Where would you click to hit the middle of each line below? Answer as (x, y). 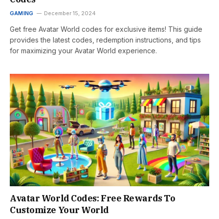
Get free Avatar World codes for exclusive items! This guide (106, 29)
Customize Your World (60, 210)
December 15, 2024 (70, 13)
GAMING (22, 13)
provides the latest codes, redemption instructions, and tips (105, 40)
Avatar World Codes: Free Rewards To (93, 198)
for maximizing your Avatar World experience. (83, 51)
